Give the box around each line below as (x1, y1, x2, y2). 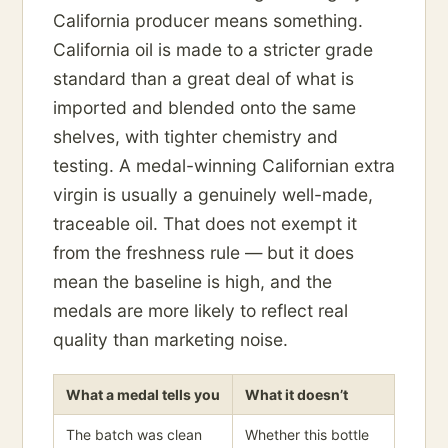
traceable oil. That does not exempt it (53, 213, 357, 235)
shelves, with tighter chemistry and (53, 126, 338, 148)
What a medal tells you (66, 386, 220, 404)
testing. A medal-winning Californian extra (53, 155, 395, 177)
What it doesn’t (245, 386, 348, 404)
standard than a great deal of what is (53, 68, 354, 90)
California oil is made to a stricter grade (53, 39, 373, 61)
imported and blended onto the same (53, 97, 356, 119)
